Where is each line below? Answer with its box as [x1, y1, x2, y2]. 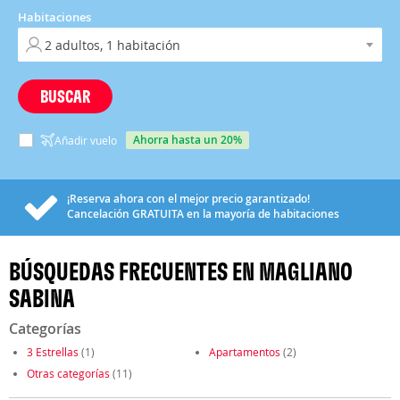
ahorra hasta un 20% [140, 132, 242, 147]
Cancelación [67, 206, 132, 221]
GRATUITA [132, 206, 184, 221]
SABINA [9, 283, 75, 313]
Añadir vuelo [54, 133, 117, 147]
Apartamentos [209, 345, 280, 359]
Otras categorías [27, 366, 110, 380]
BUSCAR [40, 85, 90, 107]
